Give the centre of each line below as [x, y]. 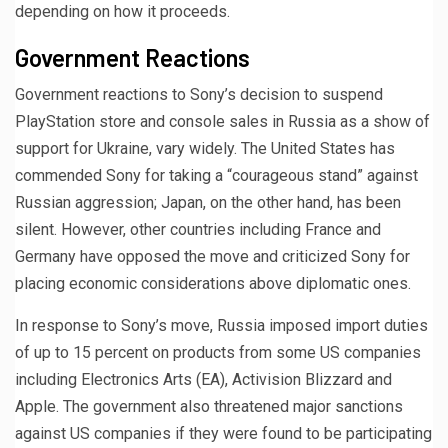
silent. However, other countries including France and [198, 229]
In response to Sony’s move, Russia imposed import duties [221, 325]
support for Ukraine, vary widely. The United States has [205, 148]
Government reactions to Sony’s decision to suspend [199, 94]
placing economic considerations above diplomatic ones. [213, 283]
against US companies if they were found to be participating [223, 433]
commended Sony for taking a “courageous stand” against [216, 175]
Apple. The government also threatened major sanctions [209, 406]
